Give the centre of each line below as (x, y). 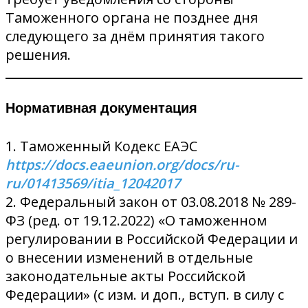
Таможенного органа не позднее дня (132, 18)
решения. (38, 55)
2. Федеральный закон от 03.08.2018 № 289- (151, 201)
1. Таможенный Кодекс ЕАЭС (101, 146)
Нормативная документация (101, 108)
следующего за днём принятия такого (135, 36)
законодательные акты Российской (125, 276)
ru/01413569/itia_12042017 (93, 183)
